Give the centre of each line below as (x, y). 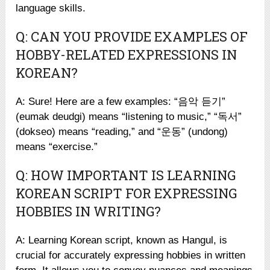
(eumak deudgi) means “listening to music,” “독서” (129, 116)
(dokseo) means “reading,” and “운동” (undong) (122, 131)
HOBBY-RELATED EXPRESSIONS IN (127, 54)
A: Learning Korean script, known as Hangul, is (122, 240)
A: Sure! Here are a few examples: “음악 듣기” (121, 101)
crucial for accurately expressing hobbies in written (131, 255)
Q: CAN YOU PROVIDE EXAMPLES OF (132, 36)
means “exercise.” (57, 146)
